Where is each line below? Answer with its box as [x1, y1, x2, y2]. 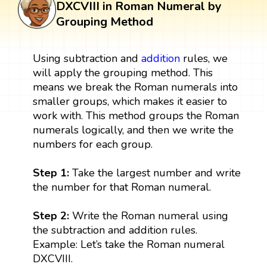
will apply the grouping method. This [32, 65, 213, 80]
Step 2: [32, 208, 72, 223]
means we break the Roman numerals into [32, 79, 238, 94]
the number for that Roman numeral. [32, 179, 211, 194]
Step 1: [32, 165, 72, 180]
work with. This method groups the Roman [32, 108, 239, 123]
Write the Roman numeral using [72, 208, 228, 223]
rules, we [179, 51, 228, 66]
